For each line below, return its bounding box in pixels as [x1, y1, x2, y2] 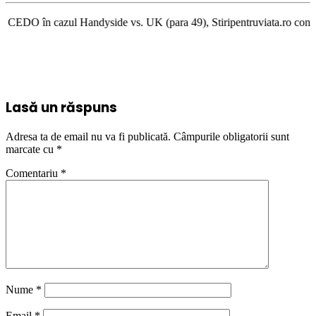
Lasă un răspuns [6, 97, 117, 117]
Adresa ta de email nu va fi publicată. [6, 130, 171, 143]
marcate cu [6, 143, 56, 156]
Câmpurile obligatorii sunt [174, 130, 289, 143]
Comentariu [6, 167, 61, 180]
